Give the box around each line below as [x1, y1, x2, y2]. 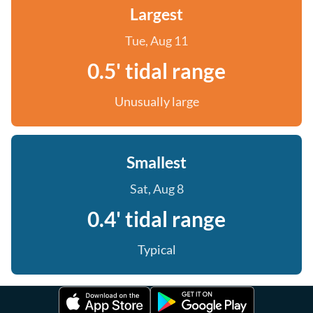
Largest [130, 4, 183, 24]
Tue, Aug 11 [125, 33, 188, 48]
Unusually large [114, 94, 199, 109]
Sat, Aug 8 [129, 181, 184, 196]
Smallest [126, 152, 187, 172]
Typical [137, 242, 176, 257]
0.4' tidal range [87, 206, 226, 231]
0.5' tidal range [87, 58, 226, 83]
